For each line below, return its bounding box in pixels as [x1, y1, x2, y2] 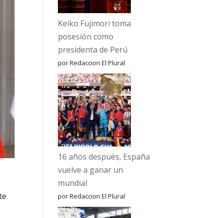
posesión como [58, 31, 114, 42]
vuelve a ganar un [58, 164, 124, 175]
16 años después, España [58, 151, 150, 162]
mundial [58, 178, 88, 188]
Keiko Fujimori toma [58, 18, 131, 29]
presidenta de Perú [58, 44, 128, 55]
